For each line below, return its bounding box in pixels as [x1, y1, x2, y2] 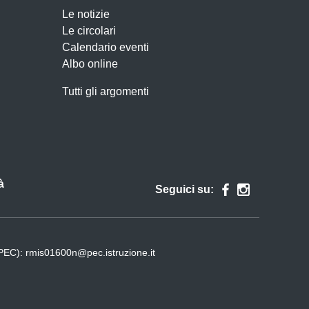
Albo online [62, 58, 118, 70]
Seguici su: [155, 183, 214, 195]
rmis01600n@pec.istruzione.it [25, 247, 155, 258]
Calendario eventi [62, 41, 149, 53]
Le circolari [62, 25, 116, 37]
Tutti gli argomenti [62, 86, 149, 97]
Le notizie [62, 8, 110, 20]
